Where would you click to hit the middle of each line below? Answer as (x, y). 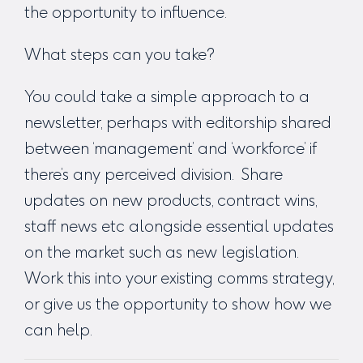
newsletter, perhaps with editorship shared (178, 122)
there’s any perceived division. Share (154, 174)
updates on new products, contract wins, (171, 200)
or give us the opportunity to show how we (178, 303)
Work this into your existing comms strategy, (179, 278)
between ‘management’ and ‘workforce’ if (170, 148)
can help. (58, 329)
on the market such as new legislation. (163, 252)
